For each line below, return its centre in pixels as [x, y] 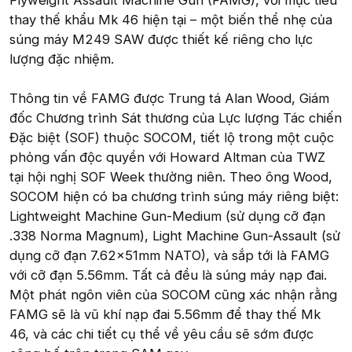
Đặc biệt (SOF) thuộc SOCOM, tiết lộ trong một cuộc [172, 137]
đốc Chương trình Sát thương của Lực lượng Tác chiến [176, 118]
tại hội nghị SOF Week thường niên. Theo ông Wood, [171, 177]
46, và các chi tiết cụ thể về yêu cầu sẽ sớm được [161, 334]
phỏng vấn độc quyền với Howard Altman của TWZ [167, 157]
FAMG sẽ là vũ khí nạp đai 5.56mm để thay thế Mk [165, 314]
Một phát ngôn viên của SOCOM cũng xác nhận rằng [173, 295]
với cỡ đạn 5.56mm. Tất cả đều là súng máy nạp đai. [168, 275]
